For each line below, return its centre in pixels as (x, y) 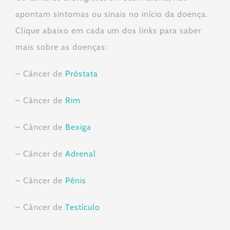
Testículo (83, 207)
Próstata (82, 74)
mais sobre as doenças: (61, 47)
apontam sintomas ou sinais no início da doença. (112, 14)
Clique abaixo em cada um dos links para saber (108, 31)
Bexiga (78, 127)
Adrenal (81, 154)
